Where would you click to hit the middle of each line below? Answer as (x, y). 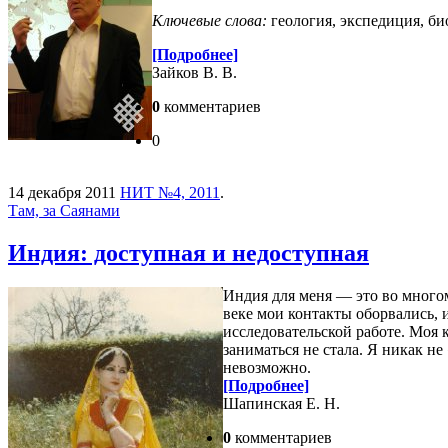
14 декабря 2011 (62, 192)
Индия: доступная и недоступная (188, 252)
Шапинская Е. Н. (281, 403)
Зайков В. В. (194, 72)
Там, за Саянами (64, 210)
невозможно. (267, 367)
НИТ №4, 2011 (170, 192)
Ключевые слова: (209, 20)
